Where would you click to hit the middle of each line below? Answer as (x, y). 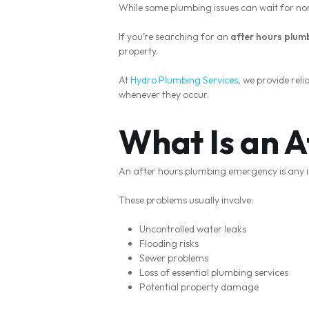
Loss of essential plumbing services (214, 272)
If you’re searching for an (175, 37)
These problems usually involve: (186, 200)
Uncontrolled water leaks (193, 229)
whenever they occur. (164, 94)
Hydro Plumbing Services (184, 80)
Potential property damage (199, 287)
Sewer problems (174, 258)
